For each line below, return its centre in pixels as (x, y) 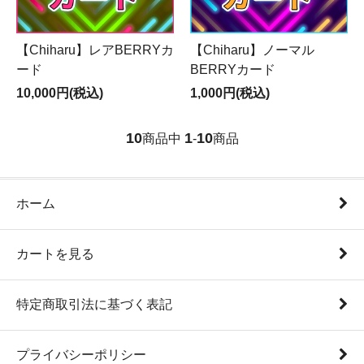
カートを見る (55, 254)
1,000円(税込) (230, 93)
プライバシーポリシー (81, 355)
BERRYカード (233, 70)
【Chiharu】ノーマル (252, 50)
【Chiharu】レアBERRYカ (95, 50)
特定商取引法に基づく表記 (94, 305)
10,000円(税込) (60, 93)
